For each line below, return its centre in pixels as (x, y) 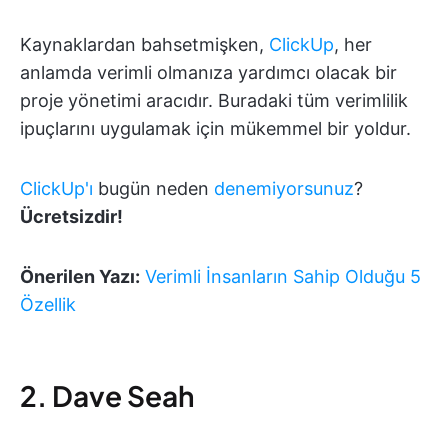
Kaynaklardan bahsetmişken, (144, 44)
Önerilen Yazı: (80, 276)
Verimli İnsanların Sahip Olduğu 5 (283, 276)
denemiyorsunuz (284, 188)
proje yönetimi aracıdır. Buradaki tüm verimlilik (214, 100)
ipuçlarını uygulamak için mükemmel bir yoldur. (215, 128)
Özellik (48, 304)
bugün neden (153, 188)
